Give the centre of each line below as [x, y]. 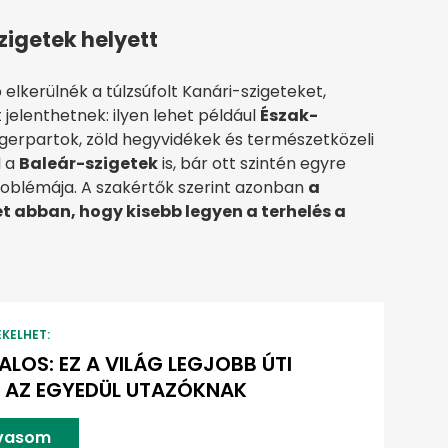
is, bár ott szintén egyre [252, 163]
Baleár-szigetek [88, 163]
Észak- [289, 115]
